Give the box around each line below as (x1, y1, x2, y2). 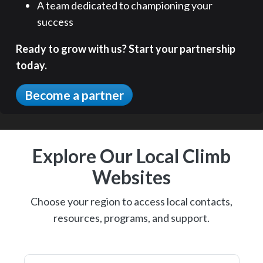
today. (16, 59, 47, 72)
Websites (92, 166, 171, 188)
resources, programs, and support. (53, 211, 210, 224)
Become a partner (25, 87, 124, 103)
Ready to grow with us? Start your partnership (16, 42, 235, 56)
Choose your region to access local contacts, (31, 194, 232, 208)
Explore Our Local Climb (32, 144, 231, 167)
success (37, 15, 73, 29)
